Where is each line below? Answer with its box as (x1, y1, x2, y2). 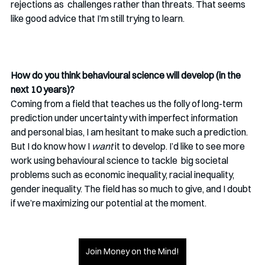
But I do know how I (11, 140, 92, 153)
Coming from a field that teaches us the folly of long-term (11, 98, 244, 110)
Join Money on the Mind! (86, 246, 179, 257)
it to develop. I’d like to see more (113, 140, 247, 153)
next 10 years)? (11, 83, 75, 96)
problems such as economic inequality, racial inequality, (11, 169, 236, 181)
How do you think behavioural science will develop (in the (11, 69, 243, 82)
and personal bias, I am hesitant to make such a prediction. (11, 126, 250, 138)
